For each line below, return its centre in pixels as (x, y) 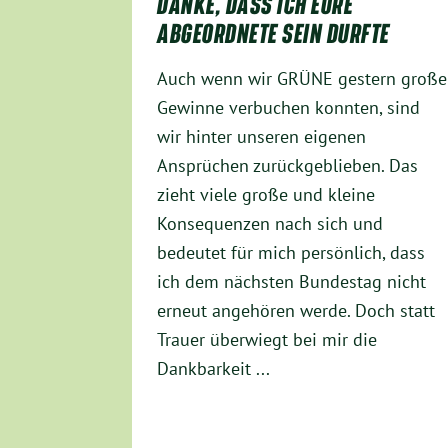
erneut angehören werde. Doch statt (296, 311)
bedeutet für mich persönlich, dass (291, 253)
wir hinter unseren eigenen (261, 137)
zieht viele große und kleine (266, 195)
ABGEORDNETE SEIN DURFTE (273, 33)
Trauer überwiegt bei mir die (267, 340)
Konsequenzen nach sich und (270, 224)
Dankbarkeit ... (213, 369)
